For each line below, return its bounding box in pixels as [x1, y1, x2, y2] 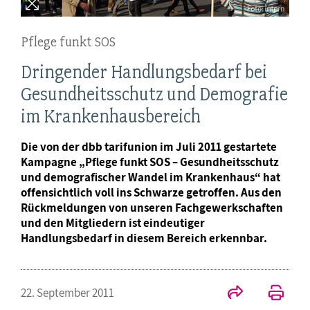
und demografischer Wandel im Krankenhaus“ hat [21, 170, 280, 185]
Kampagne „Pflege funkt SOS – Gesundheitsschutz [21, 154, 279, 170]
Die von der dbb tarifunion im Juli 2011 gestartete [21, 139, 277, 155]
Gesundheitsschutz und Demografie [21, 83, 288, 106]
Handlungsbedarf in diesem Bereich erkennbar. [21, 230, 267, 246]
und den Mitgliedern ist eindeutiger [21, 215, 205, 231]
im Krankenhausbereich [21, 105, 201, 128]
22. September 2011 [21, 285, 114, 301]
